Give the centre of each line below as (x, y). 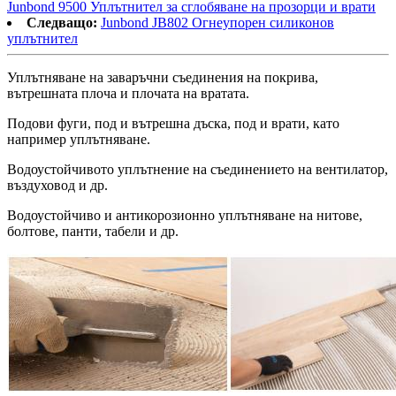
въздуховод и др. (57, 185)
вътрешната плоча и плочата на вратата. (128, 93)
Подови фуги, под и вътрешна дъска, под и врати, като (173, 123)
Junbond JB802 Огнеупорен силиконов (217, 22)
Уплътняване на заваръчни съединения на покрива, (163, 77)
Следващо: (62, 22)
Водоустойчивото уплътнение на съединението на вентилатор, (198, 169)
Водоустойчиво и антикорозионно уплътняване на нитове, (185, 215)
